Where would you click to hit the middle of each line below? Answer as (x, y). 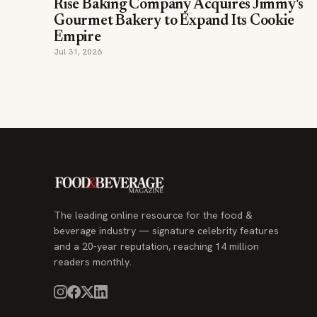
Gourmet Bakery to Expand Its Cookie (174, 22)
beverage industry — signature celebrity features (166, 231)
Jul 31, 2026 (78, 52)
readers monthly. (93, 262)
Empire (77, 38)
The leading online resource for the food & (153, 215)
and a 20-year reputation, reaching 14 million (156, 246)
